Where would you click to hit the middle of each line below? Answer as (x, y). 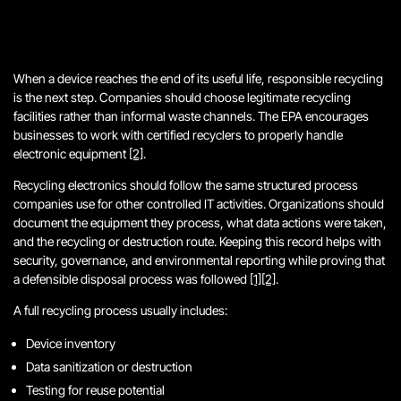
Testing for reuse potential (95, 390)
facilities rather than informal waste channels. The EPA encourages (191, 116)
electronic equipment (71, 154)
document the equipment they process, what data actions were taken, (200, 222)
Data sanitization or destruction (109, 367)
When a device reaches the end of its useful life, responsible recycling (198, 78)
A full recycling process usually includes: (120, 310)
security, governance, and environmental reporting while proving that (199, 260)
